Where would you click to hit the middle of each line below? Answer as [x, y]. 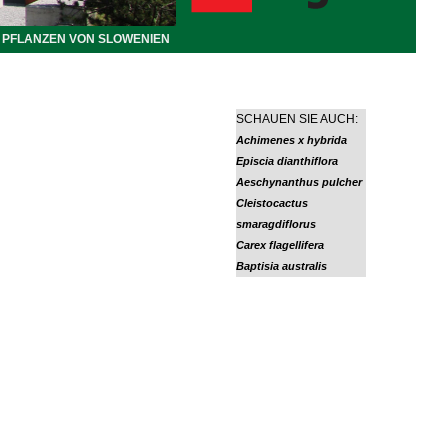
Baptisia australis [282, 266]
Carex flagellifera [280, 245]
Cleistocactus [272, 203]
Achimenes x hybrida [292, 140]
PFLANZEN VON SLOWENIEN [86, 39]
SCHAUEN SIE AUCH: [297, 119]
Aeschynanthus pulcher [299, 182]
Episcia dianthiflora [287, 161]
